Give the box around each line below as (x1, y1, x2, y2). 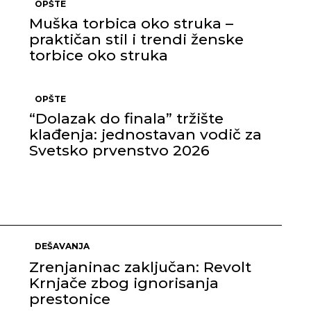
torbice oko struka (29, 47, 168, 64)
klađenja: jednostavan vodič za (29, 126, 262, 143)
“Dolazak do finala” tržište (29, 110, 224, 127)
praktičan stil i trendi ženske (29, 31, 244, 48)
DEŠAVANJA (35, 241, 90, 251)
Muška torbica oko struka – (29, 15, 233, 32)
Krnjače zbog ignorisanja (29, 274, 219, 292)
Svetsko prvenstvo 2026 (29, 142, 210, 159)
